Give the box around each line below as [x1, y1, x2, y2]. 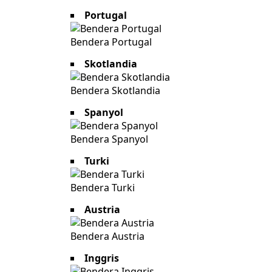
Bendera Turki [70, 181, 135, 195]
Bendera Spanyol [70, 132, 148, 146]
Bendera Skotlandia [70, 84, 160, 98]
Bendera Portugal [70, 35, 152, 49]
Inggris [84, 251, 119, 265]
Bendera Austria [70, 229, 144, 243]
